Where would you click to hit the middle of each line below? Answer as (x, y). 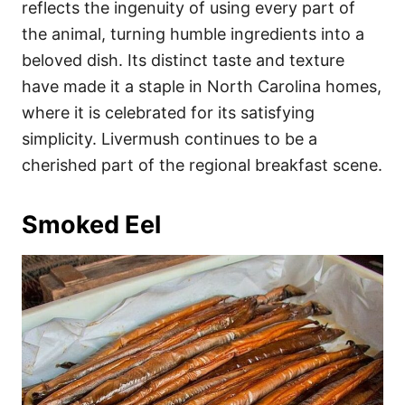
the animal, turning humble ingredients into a (193, 34)
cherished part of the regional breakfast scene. (202, 165)
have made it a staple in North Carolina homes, (202, 87)
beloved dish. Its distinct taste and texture (183, 61)
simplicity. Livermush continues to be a (170, 139)
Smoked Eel (91, 225)
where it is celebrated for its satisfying (168, 113)
